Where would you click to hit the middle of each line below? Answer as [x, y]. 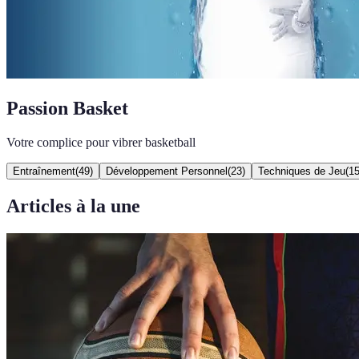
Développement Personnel [167, 171]
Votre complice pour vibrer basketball [101, 142]
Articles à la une [73, 206]
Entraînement [44, 171]
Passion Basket [67, 108]
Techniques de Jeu [302, 171]
